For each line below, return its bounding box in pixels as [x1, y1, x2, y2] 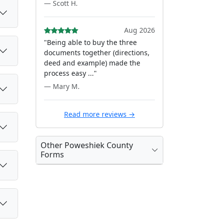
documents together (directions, [44, 48, 150, 57]
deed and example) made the [44, 58, 140, 67]
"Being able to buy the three [44, 38, 137, 47]
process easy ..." [44, 68, 97, 78]
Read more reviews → [64, 109, 135, 119]
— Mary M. [44, 82, 80, 91]
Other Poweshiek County [41, 140, 133, 151]
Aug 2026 [124, 25, 155, 35]
